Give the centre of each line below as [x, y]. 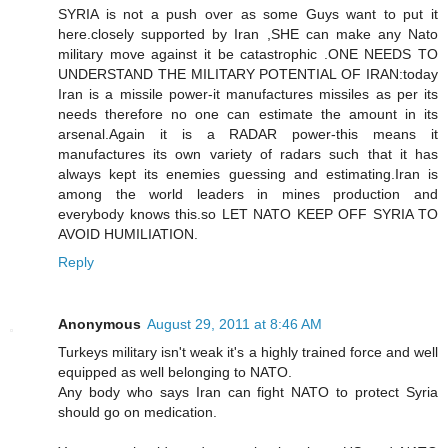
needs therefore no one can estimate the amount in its [248, 114]
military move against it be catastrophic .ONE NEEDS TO [248, 54]
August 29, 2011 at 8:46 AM [234, 324]
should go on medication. [137, 412]
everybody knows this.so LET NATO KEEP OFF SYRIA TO [248, 214]
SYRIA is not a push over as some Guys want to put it [248, 14]
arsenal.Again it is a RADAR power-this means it [248, 134]
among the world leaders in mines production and [248, 194]
